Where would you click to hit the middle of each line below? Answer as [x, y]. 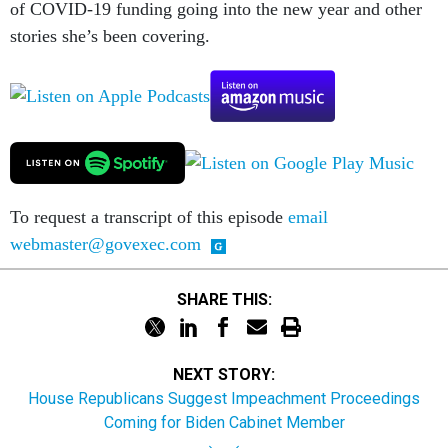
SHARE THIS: [229, 299]
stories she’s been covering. [110, 36]
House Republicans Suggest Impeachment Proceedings [224, 399]
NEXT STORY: [224, 375]
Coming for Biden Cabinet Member [224, 423]
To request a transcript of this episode [149, 217]
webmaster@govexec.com [105, 244]
